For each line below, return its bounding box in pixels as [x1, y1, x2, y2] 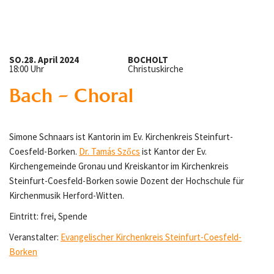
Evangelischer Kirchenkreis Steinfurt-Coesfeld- [61, 231, 242, 243]
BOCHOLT [128, 54, 168, 65]
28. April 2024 [24, 54, 79, 65]
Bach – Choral [9, 83, 133, 107]
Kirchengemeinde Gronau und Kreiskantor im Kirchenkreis [9, 160, 229, 172]
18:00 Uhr [9, 63, 44, 75]
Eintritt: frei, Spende [9, 210, 87, 222]
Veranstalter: [9, 231, 61, 243]
